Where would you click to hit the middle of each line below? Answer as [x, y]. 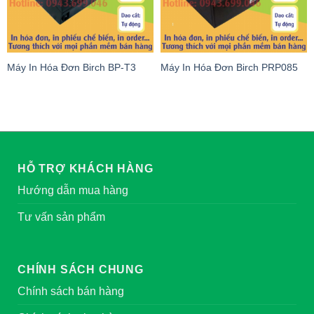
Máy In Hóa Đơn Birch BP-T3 [71, 67]
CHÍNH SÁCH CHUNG [81, 270]
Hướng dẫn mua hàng [73, 191]
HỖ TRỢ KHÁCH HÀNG [86, 169]
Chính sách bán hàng [71, 292]
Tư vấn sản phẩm [61, 217]
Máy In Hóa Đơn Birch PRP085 [229, 67]
